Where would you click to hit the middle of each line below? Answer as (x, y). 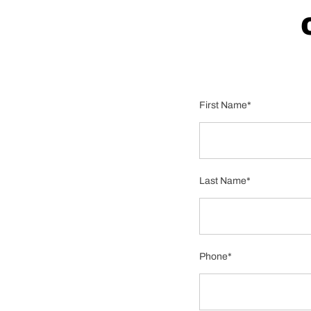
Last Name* (225, 181)
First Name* (225, 105)
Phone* (216, 257)
